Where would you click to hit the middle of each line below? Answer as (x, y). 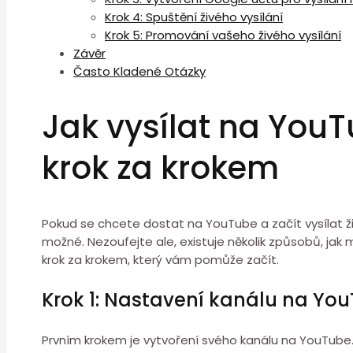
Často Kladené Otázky (139, 71)
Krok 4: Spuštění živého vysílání (194, 17)
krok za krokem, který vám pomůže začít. (160, 260)
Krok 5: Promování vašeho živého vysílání (223, 35)
